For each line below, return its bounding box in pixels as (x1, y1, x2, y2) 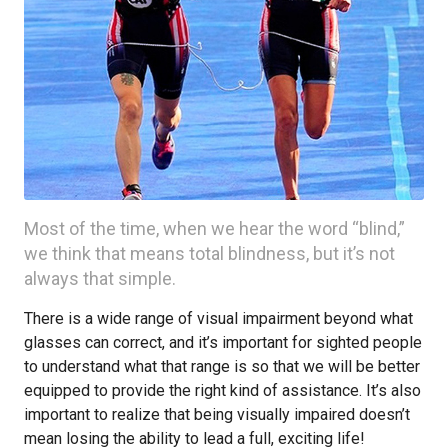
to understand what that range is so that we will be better (24, 357, 420, 376)
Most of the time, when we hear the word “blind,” (24, 218, 405, 239)
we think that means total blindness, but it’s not (24, 243, 395, 264)
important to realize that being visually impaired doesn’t (24, 405, 410, 424)
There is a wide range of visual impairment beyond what (24, 309, 413, 328)
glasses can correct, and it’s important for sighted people (24, 333, 422, 352)
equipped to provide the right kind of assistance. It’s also (24, 381, 421, 400)
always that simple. (24, 268, 176, 289)
